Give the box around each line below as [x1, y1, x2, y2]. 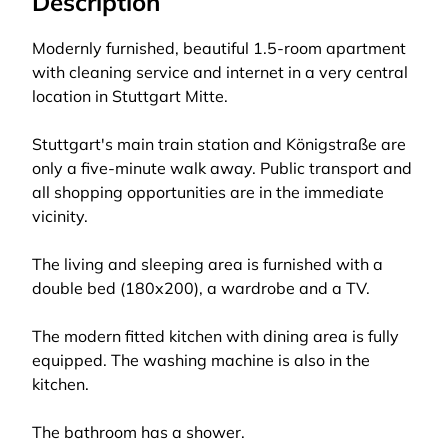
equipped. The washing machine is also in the [32, 350, 370, 370]
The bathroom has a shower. [32, 422, 245, 442]
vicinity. [32, 206, 88, 226]
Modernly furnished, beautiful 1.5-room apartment [32, 38, 406, 58]
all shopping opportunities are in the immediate [32, 182, 384, 202]
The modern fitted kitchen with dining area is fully [32, 326, 399, 346]
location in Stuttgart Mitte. [32, 86, 228, 106]
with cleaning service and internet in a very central [32, 62, 408, 82]
